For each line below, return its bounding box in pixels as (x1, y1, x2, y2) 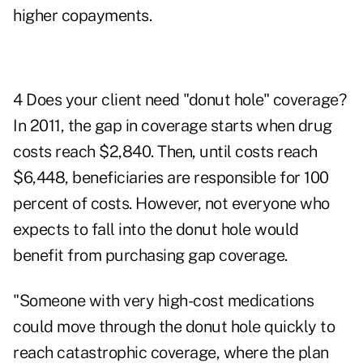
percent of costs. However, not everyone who (13, 194, 330, 214)
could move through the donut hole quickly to (13, 317, 335, 337)
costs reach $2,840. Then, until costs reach (13, 142, 318, 162)
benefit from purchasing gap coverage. (13, 246, 288, 266)
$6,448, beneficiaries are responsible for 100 (13, 168, 329, 188)
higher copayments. (13, 6, 152, 26)
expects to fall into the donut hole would (13, 220, 299, 240)
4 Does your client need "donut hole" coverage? (13, 90, 346, 110)
